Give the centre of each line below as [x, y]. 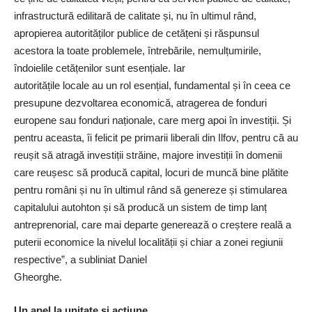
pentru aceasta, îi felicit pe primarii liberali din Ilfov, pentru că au [156, 138]
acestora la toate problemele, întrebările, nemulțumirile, [138, 51]
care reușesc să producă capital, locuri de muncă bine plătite [151, 173]
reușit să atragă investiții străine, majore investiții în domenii [148, 155]
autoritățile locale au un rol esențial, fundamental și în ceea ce [152, 86]
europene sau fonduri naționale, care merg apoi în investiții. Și [153, 120]
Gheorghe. [38, 277]
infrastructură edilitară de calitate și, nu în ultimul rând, [135, 16]
